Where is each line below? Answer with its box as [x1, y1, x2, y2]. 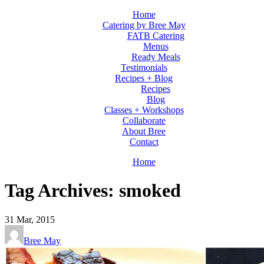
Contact [129, 137, 159, 147]
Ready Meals [131, 52, 180, 62]
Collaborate [122, 115, 166, 126]
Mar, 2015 [16, 214, 55, 225]
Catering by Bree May [102, 20, 186, 30]
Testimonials [120, 62, 167, 72]
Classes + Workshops [104, 105, 184, 115]
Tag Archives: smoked [5, 180, 181, 202]
